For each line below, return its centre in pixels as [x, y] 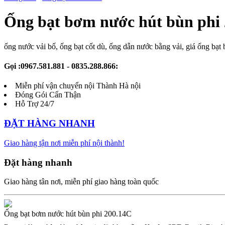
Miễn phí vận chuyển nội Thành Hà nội [78, 86]
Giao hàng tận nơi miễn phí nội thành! [64, 143]
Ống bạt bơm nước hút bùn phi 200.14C [68, 214]
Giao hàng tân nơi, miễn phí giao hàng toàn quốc [81, 182]
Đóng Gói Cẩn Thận [48, 95]
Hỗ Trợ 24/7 [35, 104]
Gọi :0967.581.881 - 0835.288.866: [61, 66]
